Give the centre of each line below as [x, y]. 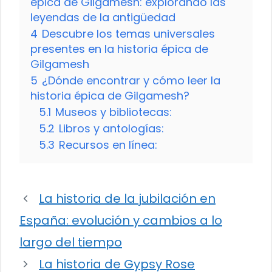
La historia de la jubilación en [127, 199]
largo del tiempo [71, 243]
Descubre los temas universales [128, 34]
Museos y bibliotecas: [114, 112]
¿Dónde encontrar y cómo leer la [131, 81]
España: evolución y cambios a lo [121, 221]
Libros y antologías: [111, 129]
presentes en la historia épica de [119, 49]
